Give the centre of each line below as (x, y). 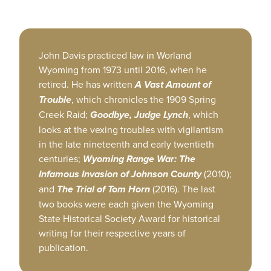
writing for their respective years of (112, 233)
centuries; (61, 158)
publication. (64, 247)
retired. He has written (87, 84)
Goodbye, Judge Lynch (139, 115)
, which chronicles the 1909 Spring (144, 99)
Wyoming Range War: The (139, 159)
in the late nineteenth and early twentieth (126, 144)
